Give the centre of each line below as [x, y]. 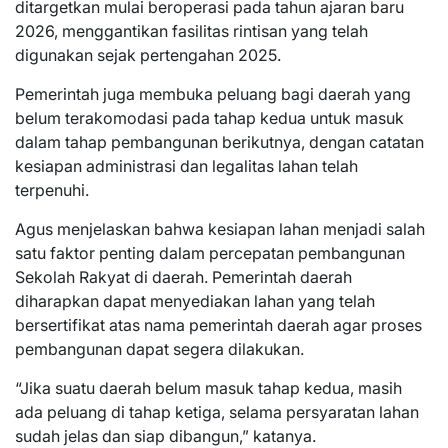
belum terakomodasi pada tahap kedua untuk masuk [209, 117]
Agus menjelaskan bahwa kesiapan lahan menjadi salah [220, 228]
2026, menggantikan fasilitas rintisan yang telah [191, 30]
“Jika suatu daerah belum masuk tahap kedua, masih [208, 387]
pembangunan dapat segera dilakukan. [159, 348]
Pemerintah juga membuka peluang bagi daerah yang [213, 93]
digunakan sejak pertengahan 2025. [148, 54]
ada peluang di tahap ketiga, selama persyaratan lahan [217, 411]
